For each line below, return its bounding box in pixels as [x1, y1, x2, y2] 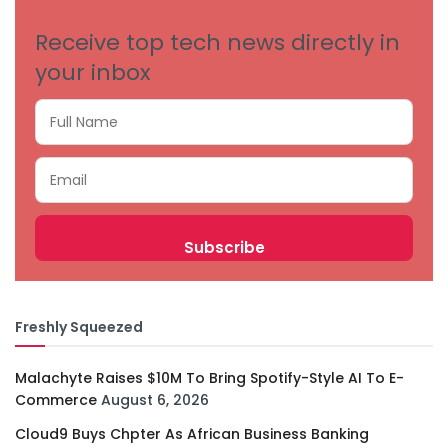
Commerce [15, 390, 97, 411]
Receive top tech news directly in [35, 27, 400, 59]
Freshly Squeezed [15, 317, 143, 338]
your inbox [35, 57, 150, 89]
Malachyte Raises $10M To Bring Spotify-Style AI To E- [15, 368, 404, 389]
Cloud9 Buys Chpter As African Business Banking [15, 424, 369, 445]
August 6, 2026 [101, 390, 209, 411]
